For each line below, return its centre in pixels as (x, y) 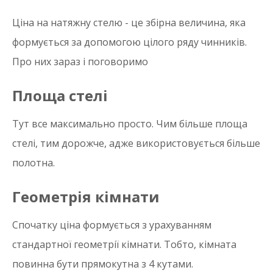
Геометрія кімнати (86, 197)
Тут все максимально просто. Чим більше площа (130, 124)
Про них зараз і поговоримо (80, 62)
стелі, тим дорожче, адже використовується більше (136, 143)
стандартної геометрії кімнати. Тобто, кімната (124, 244)
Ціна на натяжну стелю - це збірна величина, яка (129, 23)
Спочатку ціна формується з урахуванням (112, 225)
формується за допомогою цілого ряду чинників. (129, 42)
